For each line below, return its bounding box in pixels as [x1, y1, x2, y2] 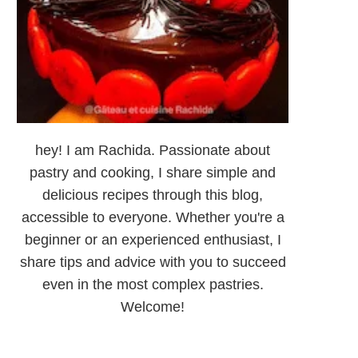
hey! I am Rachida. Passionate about [35, 142, 270, 159]
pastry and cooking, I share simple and [30, 165, 276, 181]
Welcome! [121, 299, 185, 316]
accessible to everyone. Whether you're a [21, 209, 284, 226]
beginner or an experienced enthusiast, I [24, 232, 281, 249]
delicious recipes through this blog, [42, 187, 263, 204]
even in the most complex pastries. [42, 276, 264, 293]
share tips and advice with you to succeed [19, 254, 286, 271]
